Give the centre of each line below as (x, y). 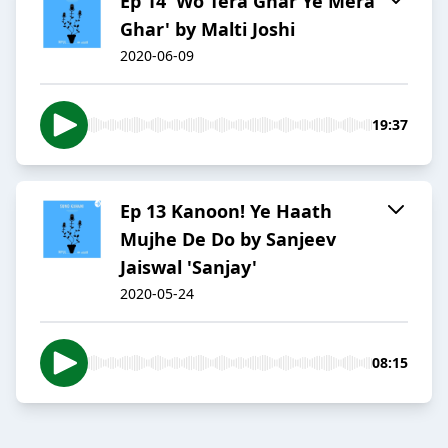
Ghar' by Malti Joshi (207, 29)
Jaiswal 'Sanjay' (188, 267)
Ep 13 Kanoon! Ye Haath (226, 211)
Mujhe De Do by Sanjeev (228, 239)
